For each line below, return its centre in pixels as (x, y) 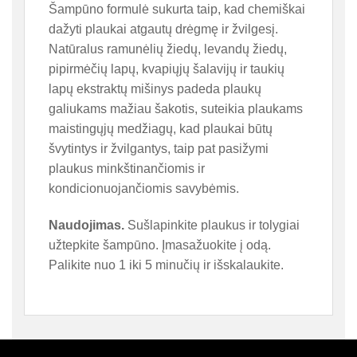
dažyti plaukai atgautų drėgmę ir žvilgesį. (163, 29)
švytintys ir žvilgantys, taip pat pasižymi (159, 148)
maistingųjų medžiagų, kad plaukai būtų (161, 128)
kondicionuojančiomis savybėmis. (144, 188)
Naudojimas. (86, 225)
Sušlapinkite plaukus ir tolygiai (212, 225)
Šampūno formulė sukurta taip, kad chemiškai (177, 9)
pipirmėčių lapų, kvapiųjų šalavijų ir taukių (167, 69)
